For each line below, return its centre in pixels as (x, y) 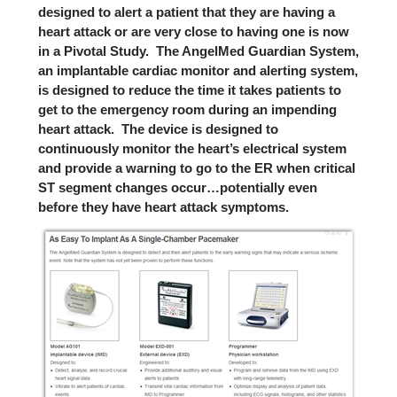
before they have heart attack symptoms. (163, 207)
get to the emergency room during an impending (187, 109)
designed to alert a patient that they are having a (186, 12)
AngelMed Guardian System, (270, 51)
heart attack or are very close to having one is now (193, 31)
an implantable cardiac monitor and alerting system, (198, 70)
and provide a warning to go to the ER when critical (196, 168)
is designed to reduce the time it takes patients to (189, 90)
